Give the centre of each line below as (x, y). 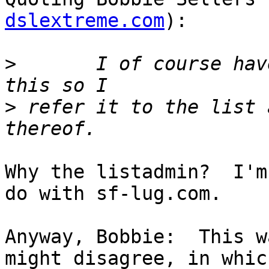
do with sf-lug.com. (113, 194)
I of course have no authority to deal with (22, 64)
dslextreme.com (85, 21)
